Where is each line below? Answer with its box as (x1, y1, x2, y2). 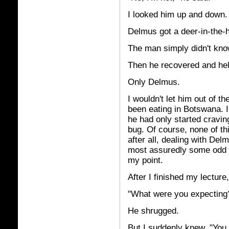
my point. (128, 155, 163, 165)
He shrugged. (128, 206, 179, 216)
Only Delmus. (128, 77, 180, 87)
